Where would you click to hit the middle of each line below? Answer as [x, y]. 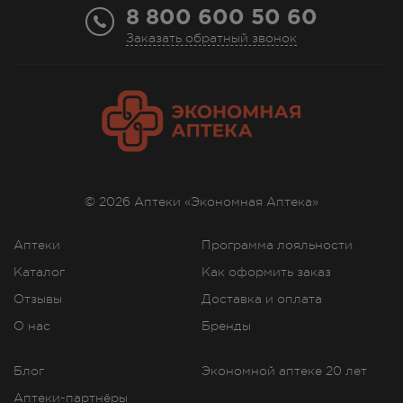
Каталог [39, 272]
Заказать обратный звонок [211, 38]
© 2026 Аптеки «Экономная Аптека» [201, 202]
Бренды [226, 326]
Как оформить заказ [266, 272]
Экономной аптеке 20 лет [284, 371]
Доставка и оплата [262, 299]
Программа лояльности [277, 245]
